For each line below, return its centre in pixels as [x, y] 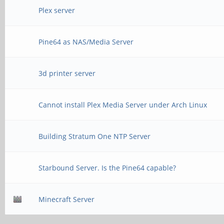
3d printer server [67, 73]
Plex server [57, 10]
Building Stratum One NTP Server [95, 136]
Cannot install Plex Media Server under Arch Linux [123, 105]
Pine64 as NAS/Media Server [86, 42]
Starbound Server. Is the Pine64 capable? [107, 168]
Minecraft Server [67, 199]
